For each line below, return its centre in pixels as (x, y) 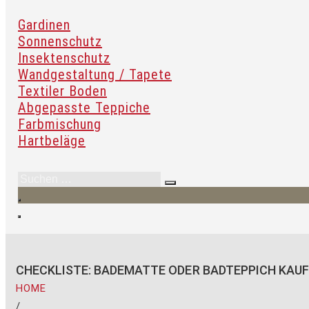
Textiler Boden (62, 91)
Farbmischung (60, 124)
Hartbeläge (52, 141)
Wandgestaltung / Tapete (95, 74)
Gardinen (44, 25)
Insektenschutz (64, 58)
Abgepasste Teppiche (84, 108)
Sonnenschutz (60, 41)
